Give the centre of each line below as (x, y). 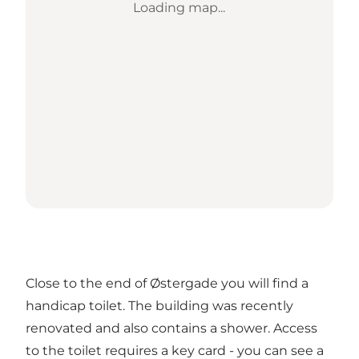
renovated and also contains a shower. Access (171, 329)
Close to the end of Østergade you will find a (167, 284)
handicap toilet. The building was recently (159, 306)
